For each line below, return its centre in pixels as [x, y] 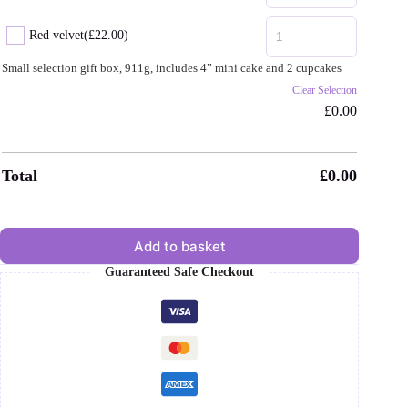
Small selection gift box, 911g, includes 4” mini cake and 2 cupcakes [172, 68]
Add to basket [179, 246]
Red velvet [56, 36]
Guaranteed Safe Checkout [180, 272]
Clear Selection [325, 91]
